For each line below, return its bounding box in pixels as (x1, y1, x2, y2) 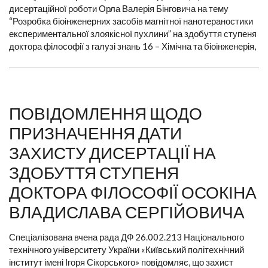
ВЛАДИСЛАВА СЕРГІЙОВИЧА (9, 202, 245, 223)
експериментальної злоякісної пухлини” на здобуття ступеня (9, 28, 257, 39)
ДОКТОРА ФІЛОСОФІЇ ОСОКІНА (9, 182, 257, 203)
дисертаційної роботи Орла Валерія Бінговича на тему (9, 3, 229, 14)
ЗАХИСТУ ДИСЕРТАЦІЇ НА (9, 142, 216, 163)
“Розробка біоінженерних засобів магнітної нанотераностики (9, 16, 253, 27)
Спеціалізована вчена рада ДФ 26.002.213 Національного (9, 232, 244, 243)
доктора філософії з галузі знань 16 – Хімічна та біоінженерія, (9, 41, 256, 52)
